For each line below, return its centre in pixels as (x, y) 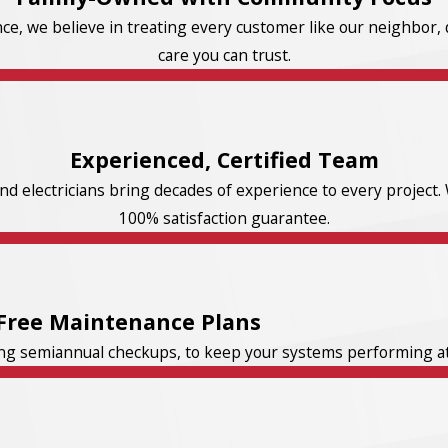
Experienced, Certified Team (224, 159)
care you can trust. (224, 55)
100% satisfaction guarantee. (224, 217)
